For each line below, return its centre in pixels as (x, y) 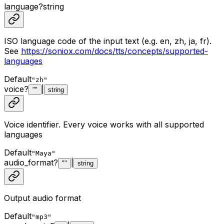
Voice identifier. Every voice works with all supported (104, 124)
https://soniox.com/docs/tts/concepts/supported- (114, 51)
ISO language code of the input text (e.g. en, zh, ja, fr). (108, 41)
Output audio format (42, 198)
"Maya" (43, 153)
